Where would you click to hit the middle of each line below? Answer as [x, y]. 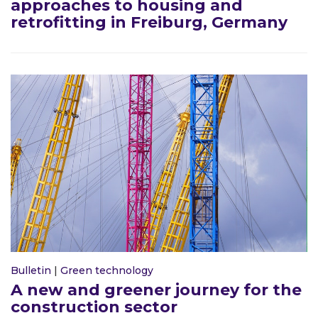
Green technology [107, 271]
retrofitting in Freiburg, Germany [149, 23]
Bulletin [31, 271]
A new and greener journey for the [156, 290]
